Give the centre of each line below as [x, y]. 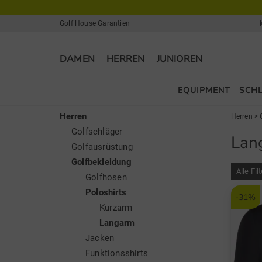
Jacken [100, 238]
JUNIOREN [180, 59]
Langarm [117, 223]
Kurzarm [116, 208]
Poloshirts [106, 192]
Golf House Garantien [95, 23]
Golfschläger [97, 132]
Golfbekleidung [101, 162]
